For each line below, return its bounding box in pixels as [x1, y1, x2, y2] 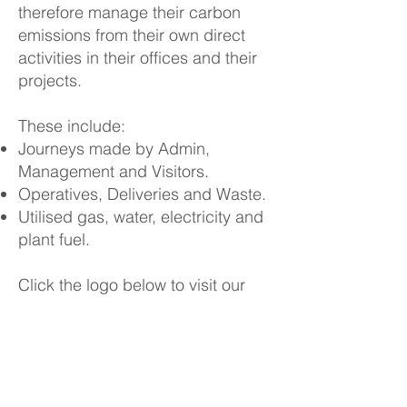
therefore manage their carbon [18, 2, 241, 23]
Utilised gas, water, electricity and [18, 206, 263, 227]
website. [18, 297, 79, 318]
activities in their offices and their [18, 47, 257, 68]
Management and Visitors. [18, 161, 209, 182]
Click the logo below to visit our [18, 274, 245, 295]
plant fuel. [18, 229, 104, 250]
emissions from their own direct [18, 25, 245, 45]
